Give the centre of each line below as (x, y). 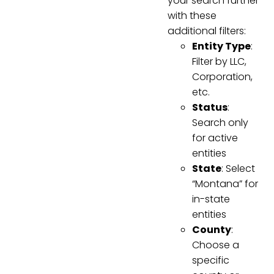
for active (215, 138)
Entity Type (221, 46)
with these (192, 15)
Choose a (216, 245)
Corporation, (222, 76)
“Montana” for (225, 183)
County (212, 229)
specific (211, 260)
